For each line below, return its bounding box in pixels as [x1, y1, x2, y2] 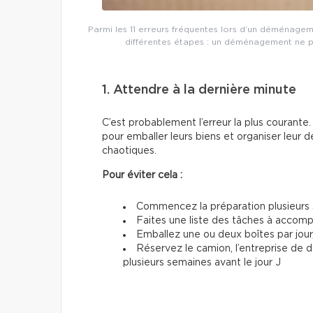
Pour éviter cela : [102, 170, 182, 180]
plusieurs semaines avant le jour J [123, 257, 281, 268]
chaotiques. [102, 145, 156, 156]
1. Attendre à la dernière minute [102, 83, 296, 96]
